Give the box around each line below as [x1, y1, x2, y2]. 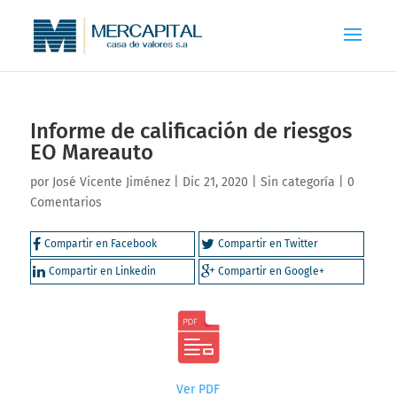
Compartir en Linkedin [48, 265, 156, 277]
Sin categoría [260, 175, 335, 190]
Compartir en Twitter [218, 237, 319, 250]
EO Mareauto [29, 140, 153, 165]
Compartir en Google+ [218, 265, 325, 277]
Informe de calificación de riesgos [29, 119, 352, 144]
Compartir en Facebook [43, 237, 157, 250]
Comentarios [29, 195, 102, 210]
